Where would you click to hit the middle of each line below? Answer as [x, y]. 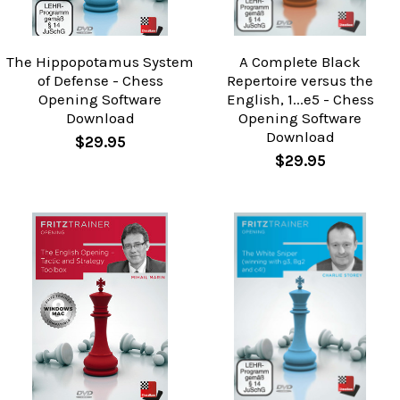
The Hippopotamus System [100, 61]
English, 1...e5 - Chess [300, 99]
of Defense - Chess [100, 80]
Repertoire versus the [300, 80]
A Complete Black [300, 61]
